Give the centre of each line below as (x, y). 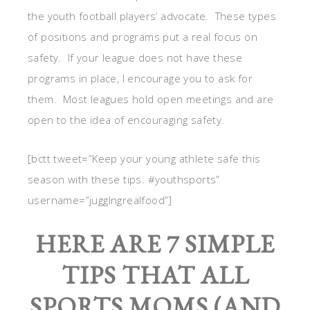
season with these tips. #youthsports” (124, 179)
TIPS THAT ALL (155, 275)
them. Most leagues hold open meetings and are (151, 99)
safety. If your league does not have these (135, 57)
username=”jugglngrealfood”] (100, 200)
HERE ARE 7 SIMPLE (155, 244)
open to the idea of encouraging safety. (126, 119)
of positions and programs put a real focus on (143, 36)
